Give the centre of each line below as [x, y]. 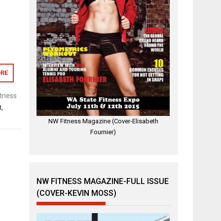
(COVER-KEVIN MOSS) [77, 193]
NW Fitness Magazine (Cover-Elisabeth [103, 121]
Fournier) [103, 132]
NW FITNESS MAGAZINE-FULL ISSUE [103, 181]
